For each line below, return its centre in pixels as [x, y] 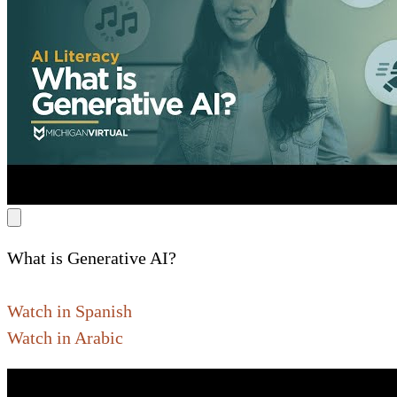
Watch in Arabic [65, 338]
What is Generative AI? [92, 258]
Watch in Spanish [70, 311]
